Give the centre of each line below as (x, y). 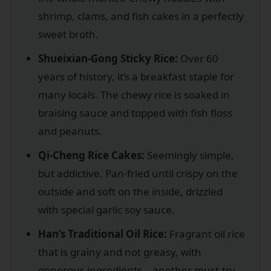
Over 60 (198, 58)
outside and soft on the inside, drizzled (130, 191)
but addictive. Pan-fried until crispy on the (138, 173)
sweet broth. (68, 34)
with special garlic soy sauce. (106, 209)
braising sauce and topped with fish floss (135, 113)
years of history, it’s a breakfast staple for (136, 76)
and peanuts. (70, 131)
